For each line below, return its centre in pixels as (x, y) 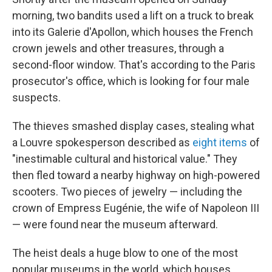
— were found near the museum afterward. (115, 224)
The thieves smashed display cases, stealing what (133, 126)
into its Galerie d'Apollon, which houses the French (133, 32)
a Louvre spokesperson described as (102, 142)
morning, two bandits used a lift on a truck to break (133, 15)
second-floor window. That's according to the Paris (134, 65)
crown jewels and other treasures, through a (118, 48)
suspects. (36, 97)
